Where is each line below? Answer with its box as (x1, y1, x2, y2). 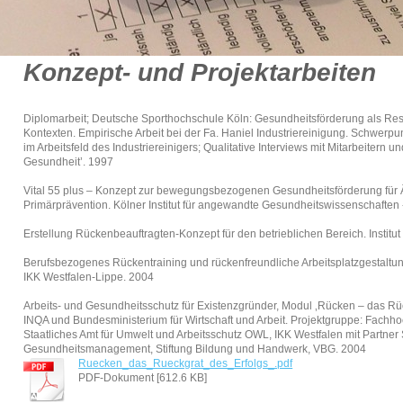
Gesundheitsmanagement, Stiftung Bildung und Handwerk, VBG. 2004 (23, 343, 367, 356)
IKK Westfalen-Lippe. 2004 (23, 271, 155, 284)
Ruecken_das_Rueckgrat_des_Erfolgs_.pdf (78, 357, 293, 371)
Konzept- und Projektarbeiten (23, 58, 377, 87)
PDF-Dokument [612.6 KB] (78, 372, 208, 385)
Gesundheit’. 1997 (23, 156, 114, 169)
